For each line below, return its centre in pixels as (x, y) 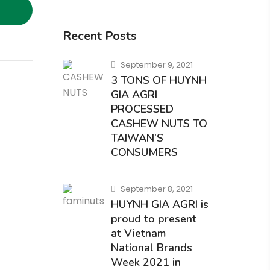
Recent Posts (99, 36)
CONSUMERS (144, 152)
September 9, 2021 (156, 65)
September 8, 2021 (156, 189)
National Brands (151, 248)
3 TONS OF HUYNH (159, 80)
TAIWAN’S (137, 138)
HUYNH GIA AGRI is (159, 204)
